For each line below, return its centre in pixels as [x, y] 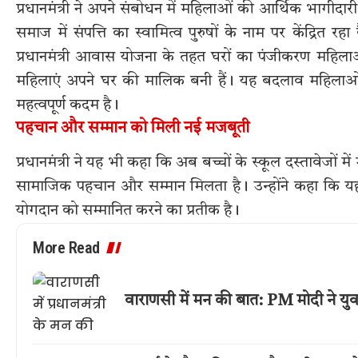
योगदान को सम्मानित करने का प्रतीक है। [128, 211]
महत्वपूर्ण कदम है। [68, 105]
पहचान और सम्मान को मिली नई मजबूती [133, 128]
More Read [66, 247]
